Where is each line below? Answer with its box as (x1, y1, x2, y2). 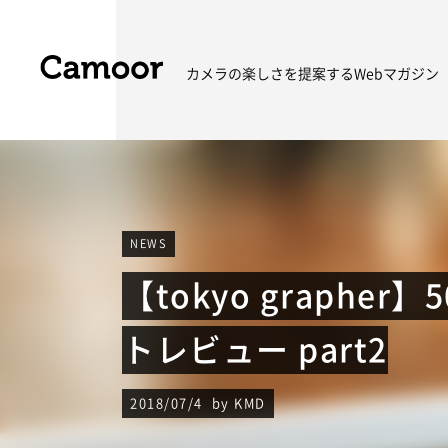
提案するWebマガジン (298, 67, 439, 82)
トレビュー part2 (122, 333, 388, 366)
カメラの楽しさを (186, 67, 298, 82)
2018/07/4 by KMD (130, 396, 266, 410)
